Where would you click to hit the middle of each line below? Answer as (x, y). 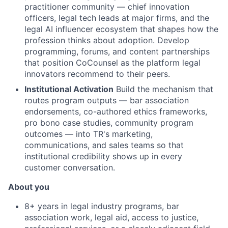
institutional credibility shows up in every (103, 156)
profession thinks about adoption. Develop (107, 40)
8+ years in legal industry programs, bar (102, 206)
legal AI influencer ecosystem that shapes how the (121, 29)
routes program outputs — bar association (107, 101)
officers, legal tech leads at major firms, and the (117, 18)
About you (29, 187)
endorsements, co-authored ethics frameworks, (116, 112)
